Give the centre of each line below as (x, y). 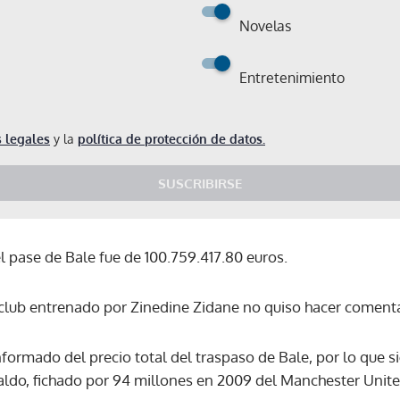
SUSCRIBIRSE (200, 183)
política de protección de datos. (171, 138)
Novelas (265, 25)
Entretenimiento (292, 77)
